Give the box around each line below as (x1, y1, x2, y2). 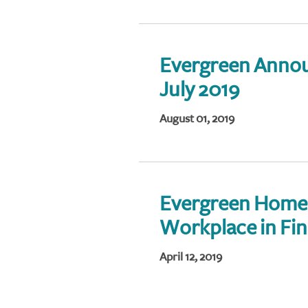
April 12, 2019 (159, 250, 222, 264)
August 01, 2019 (159, 111, 234, 126)
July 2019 (159, 76, 240, 102)
